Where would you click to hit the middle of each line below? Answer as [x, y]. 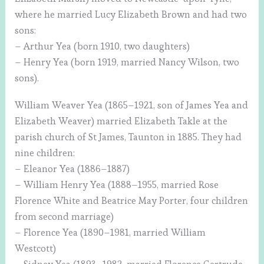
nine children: [45, 153]
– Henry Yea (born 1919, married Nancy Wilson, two [127, 62]
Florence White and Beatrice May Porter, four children [132, 200]
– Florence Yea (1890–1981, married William [110, 232]
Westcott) [36, 248]
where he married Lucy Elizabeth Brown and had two [131, 15]
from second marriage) [65, 216]
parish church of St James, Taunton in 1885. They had [128, 137]
